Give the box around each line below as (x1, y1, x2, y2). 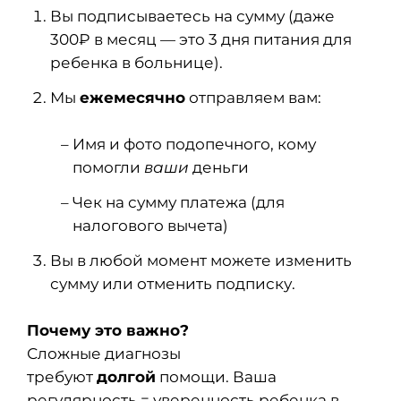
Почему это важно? (27, 321, 189, 339)
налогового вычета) (73, 217, 228, 235)
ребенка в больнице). (49, 54, 223, 72)
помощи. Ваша (156, 368, 277, 386)
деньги (189, 158, 249, 176)
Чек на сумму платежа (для (73, 193, 285, 211)
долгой (97, 368, 156, 386)
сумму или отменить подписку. (49, 275, 295, 293)
